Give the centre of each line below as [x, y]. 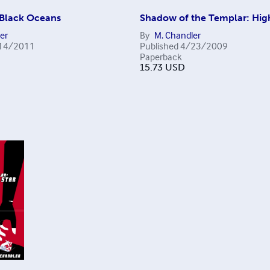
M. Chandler [177, 35]
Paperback [161, 57]
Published [159, 46]
